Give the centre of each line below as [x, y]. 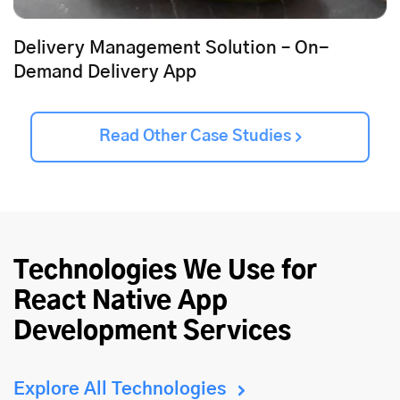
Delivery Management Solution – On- [171, 49]
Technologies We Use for [165, 272]
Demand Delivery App [105, 73]
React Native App [121, 302]
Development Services [152, 333]
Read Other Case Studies [195, 137]
